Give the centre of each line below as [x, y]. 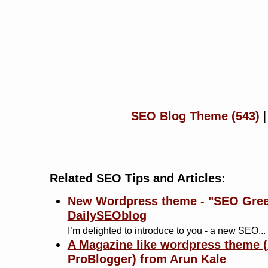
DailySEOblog [107, 215]
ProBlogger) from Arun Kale [147, 259]
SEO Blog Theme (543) [195, 116]
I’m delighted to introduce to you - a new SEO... [166, 230]
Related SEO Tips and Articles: [137, 178]
